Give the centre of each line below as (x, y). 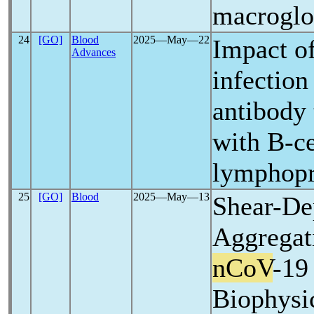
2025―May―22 (171, 40)
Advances (94, 52)
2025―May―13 (171, 197)
